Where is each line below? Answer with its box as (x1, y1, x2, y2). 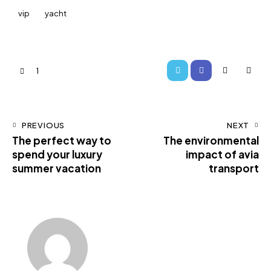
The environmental (163, 134, 259, 148)
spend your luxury (12, 148, 102, 162)
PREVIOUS (21, 120, 65, 131)
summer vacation (12, 162, 101, 175)
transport (209, 162, 259, 175)
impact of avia (186, 148, 259, 162)
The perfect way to (12, 134, 111, 148)
